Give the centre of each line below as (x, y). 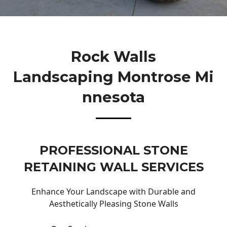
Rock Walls (113, 56)
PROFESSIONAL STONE (113, 150)
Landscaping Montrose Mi (113, 77)
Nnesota (113, 97)
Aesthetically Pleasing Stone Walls (113, 204)
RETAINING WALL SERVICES (113, 167)
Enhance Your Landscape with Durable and (113, 192)
